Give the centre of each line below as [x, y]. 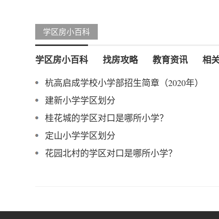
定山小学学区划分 [80, 135]
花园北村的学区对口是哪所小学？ [111, 153]
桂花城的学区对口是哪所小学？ [107, 118]
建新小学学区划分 [80, 100]
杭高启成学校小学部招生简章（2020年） [124, 82]
